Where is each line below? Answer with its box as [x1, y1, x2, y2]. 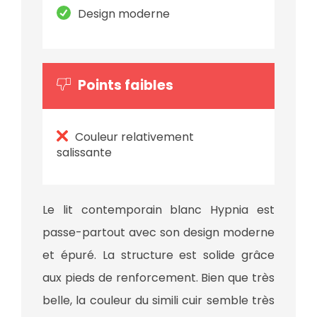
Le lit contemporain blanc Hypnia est [42, 202, 275, 219]
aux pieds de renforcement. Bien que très [42, 270, 275, 287]
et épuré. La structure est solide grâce [42, 247, 275, 264]
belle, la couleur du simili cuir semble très [42, 292, 275, 309]
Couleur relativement [75, 129, 194, 146]
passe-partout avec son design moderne [42, 224, 275, 241]
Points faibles [78, 75, 173, 95]
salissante [57, 144, 115, 161]
